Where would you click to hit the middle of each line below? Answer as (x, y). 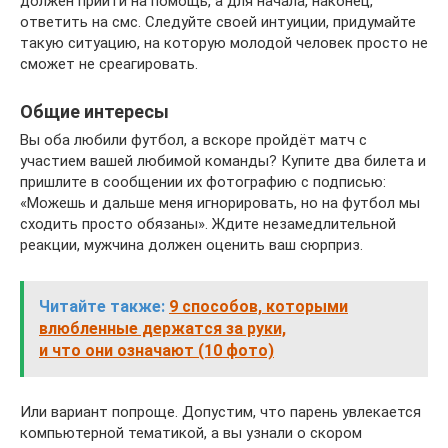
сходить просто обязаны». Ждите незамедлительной (208, 223)
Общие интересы (94, 111)
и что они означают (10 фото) (156, 350)
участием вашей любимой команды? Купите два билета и (223, 160)
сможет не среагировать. (109, 63)
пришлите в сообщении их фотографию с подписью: (203, 181)
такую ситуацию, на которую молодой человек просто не (224, 42)
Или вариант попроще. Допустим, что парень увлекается (220, 411)
